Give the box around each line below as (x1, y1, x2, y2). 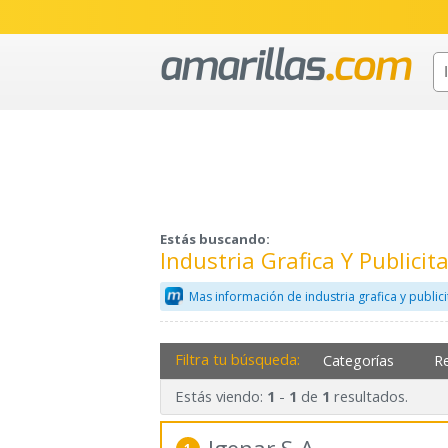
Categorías (323, 350, 395, 370)
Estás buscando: (160, 230, 270, 249)
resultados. (329, 386, 408, 407)
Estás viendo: (174, 386, 267, 407)
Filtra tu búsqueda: (174, 348, 300, 369)
